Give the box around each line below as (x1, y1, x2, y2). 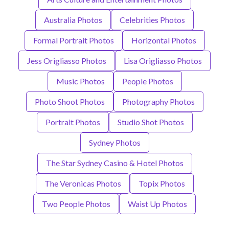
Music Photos (56, 76, 105, 86)
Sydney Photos (88, 137, 141, 147)
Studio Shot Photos (117, 117, 184, 127)
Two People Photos (42, 198, 110, 209)
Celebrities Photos (120, 14, 185, 25)
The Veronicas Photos (44, 178, 121, 188)
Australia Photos (44, 14, 102, 25)
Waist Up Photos (128, 198, 187, 209)
